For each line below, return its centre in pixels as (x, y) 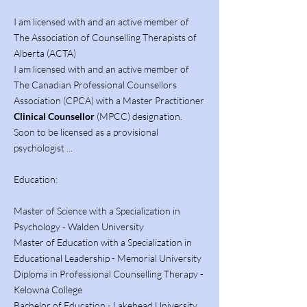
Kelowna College (49, 290)
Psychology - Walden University (80, 226)
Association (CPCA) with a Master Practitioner (109, 100)
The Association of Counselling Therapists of (105, 37)
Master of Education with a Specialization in (103, 242)
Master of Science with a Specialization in (97, 211)
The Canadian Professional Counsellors (95, 85)
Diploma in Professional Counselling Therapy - (109, 274)
